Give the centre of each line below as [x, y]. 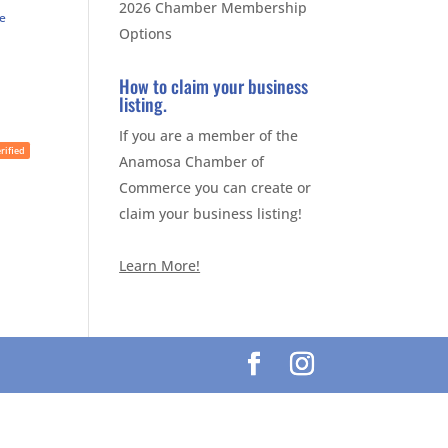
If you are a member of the [209, 135]
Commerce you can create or [215, 187]
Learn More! [160, 265]
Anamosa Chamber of [192, 161]
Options [146, 33]
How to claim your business [214, 86]
